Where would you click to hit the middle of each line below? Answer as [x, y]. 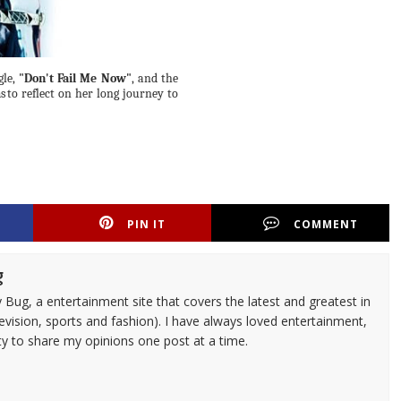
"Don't [36, 78]
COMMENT [326, 224]
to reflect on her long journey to [93, 94]
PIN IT [147, 224]
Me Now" [105, 78]
